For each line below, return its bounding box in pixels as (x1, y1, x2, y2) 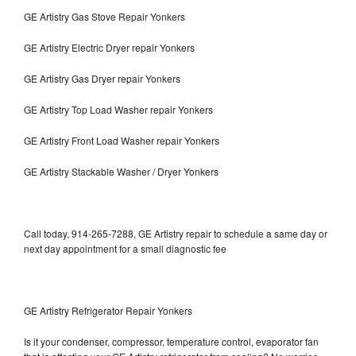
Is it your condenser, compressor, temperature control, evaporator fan (24, 335, 319, 349)
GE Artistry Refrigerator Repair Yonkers (24, 304, 192, 318)
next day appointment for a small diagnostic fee (24, 242, 226, 256)
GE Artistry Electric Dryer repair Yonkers (24, 41, 195, 55)
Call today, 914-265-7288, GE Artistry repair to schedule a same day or (24, 226, 327, 241)
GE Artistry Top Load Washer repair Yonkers (24, 103, 213, 117)
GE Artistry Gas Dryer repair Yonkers (24, 72, 180, 86)
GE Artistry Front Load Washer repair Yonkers (24, 133, 219, 148)
